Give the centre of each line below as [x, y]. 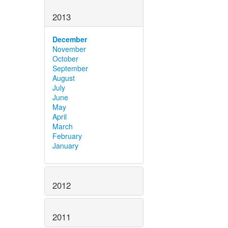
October [65, 59]
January [65, 146]
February [67, 136]
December [70, 39]
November [69, 49]
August [64, 78]
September [70, 68]
